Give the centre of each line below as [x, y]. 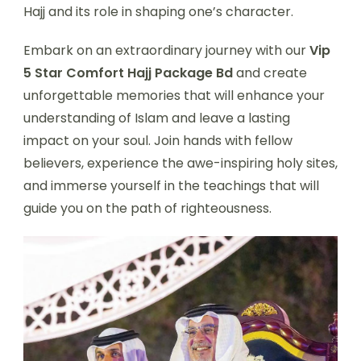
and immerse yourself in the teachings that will [171, 185]
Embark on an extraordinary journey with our [166, 50]
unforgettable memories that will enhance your [174, 95]
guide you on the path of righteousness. [147, 208]
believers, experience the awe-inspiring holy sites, [180, 163]
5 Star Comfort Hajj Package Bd [128, 73]
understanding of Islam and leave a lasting [157, 118]
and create [270, 73]
